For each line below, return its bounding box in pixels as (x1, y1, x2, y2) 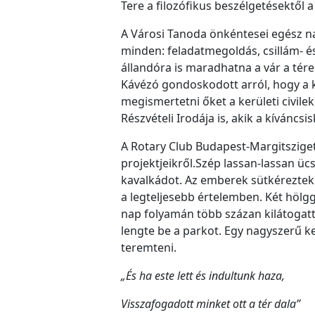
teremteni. (121, 239, 176, 255)
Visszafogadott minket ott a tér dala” (121, 295, 300, 311)
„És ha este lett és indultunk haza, (121, 267, 285, 283)
